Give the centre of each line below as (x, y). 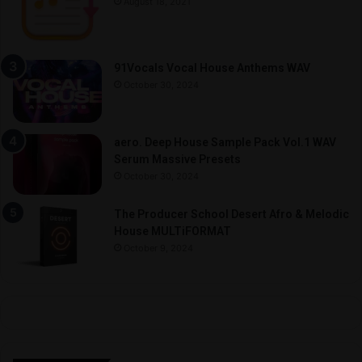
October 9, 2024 (158, 248)
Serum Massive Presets (177, 160)
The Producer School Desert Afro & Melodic (232, 215)
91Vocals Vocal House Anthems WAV (212, 67)
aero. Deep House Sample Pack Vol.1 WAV (225, 143)
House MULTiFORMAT (173, 232)
